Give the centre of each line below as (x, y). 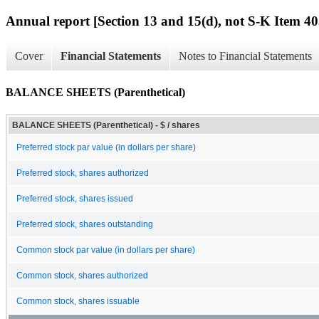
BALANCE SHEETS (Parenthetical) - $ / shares (106, 125)
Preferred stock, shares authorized (83, 173)
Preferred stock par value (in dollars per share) (106, 147)
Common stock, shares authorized (82, 275)
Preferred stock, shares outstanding (85, 224)
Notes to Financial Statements (245, 56)
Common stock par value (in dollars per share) (106, 250)
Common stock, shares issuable (78, 301)
